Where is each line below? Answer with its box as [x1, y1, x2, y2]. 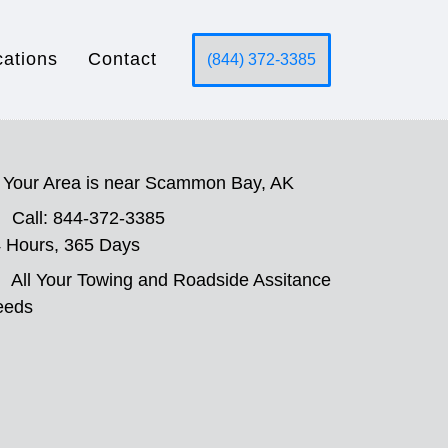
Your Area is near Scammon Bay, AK [3, 173, 294, 193]
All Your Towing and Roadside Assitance [11, 270, 331, 290]
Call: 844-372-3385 [12, 208, 165, 228]
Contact [88, 49, 157, 69]
